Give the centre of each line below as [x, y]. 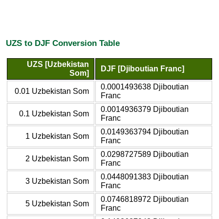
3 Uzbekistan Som [57, 181]
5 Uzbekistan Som [57, 203]
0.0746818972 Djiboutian [145, 199]
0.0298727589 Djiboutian [145, 154]
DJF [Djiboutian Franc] [142, 68]
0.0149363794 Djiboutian [145, 131]
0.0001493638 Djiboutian [145, 87]
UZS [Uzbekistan [58, 64]
